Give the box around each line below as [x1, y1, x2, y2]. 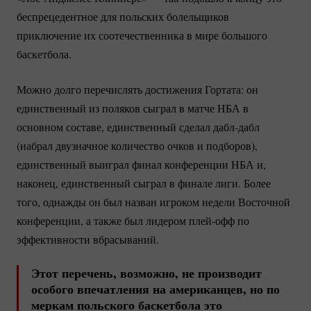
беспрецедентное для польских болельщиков [17, 8, 229, 24]
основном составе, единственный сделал [17, 119, 213, 134]
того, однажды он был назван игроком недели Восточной [17, 194, 290, 209]
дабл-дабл [213, 119, 260, 134]
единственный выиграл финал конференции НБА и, [17, 156, 266, 171]
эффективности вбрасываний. [17, 231, 159, 246]
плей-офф [189, 212, 235, 228]
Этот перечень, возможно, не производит [31, 263, 262, 282]
